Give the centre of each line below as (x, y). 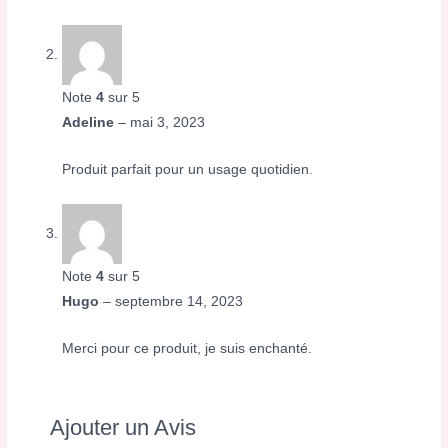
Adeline (90, 123)
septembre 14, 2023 (179, 302)
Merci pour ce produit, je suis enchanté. (187, 349)
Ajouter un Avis (123, 428)
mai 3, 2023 (168, 123)
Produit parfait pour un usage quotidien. (188, 170)
